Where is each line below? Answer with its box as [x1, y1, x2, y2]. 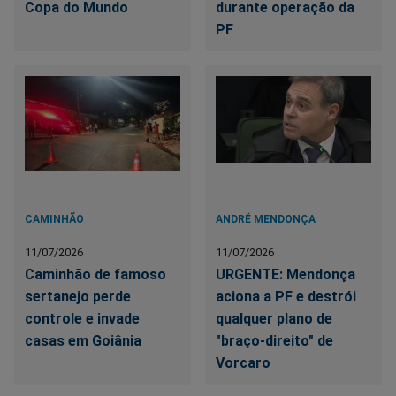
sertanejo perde [25, 288, 131, 306]
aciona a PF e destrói [216, 288, 357, 306]
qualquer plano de [216, 310, 333, 328]
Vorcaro [216, 354, 271, 372]
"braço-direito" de [216, 332, 334, 350]
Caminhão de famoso [25, 266, 166, 284]
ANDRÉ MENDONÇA [216, 213, 316, 226]
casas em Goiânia [25, 332, 141, 350]
